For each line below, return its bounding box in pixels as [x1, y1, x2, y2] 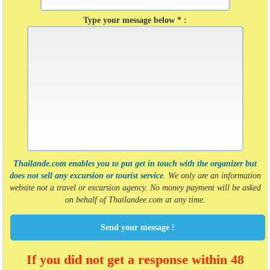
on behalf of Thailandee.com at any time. [64, 195, 206, 205]
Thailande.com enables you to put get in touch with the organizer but [13, 159, 257, 169]
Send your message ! [100, 222, 175, 233]
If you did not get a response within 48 [26, 253, 244, 268]
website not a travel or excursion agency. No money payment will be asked [9, 183, 261, 193]
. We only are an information [163, 171, 261, 181]
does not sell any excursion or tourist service [9, 171, 163, 181]
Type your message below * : [83, 15, 187, 25]
